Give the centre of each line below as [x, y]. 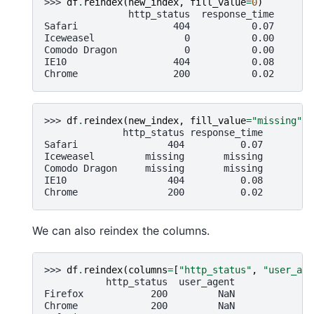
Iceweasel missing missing [153, 156]
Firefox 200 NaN [139, 294]
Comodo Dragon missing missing [153, 168]
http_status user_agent [139, 282]
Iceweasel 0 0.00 [159, 37]
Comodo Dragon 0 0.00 [159, 49]
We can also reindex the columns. [121, 230]
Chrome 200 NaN [139, 306]
